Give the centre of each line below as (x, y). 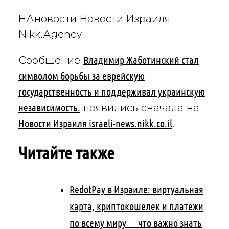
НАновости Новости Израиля (94, 19)
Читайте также (66, 153)
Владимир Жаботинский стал (141, 60)
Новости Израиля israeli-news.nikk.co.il (95, 123)
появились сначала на (140, 108)
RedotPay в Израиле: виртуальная (136, 189)
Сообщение (51, 61)
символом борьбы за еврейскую (81, 76)
